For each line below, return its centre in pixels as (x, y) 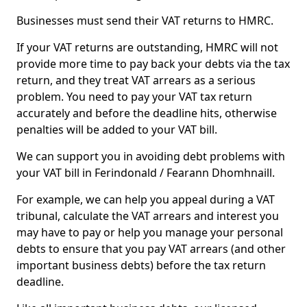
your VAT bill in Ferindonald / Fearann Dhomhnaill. (146, 173)
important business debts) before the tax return (141, 265)
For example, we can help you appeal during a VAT (146, 199)
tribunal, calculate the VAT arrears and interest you (148, 216)
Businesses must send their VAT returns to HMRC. (145, 21)
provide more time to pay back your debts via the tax (153, 64)
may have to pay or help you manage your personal (150, 232)
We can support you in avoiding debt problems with (151, 156)
